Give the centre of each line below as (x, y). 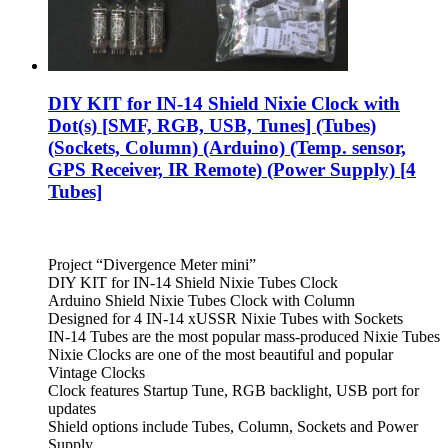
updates (72, 408)
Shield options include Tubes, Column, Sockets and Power (233, 426)
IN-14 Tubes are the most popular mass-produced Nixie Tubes (244, 336)
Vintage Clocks (96, 372)
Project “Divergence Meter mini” (152, 264)
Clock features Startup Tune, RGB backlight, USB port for (233, 390)
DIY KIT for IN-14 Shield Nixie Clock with (224, 104)
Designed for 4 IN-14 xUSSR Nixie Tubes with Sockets (225, 318)
